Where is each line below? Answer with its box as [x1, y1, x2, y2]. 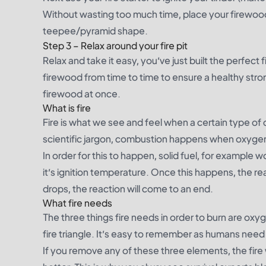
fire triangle [43, 227, 91, 240]
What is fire [43, 102, 91, 114]
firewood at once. [43, 87, 121, 100]
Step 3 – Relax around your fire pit [43, 39, 188, 52]
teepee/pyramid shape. [43, 24, 148, 37]
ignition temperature [57, 166, 146, 178]
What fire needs [43, 197, 112, 209]
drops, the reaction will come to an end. [43, 182, 213, 195]
